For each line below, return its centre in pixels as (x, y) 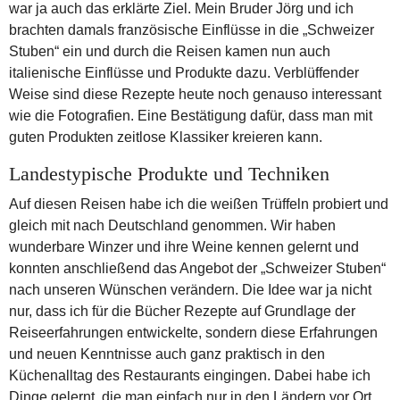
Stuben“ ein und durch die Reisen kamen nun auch (170, 51)
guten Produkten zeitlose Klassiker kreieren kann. (166, 137)
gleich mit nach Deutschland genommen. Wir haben (172, 225)
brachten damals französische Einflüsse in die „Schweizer (192, 29)
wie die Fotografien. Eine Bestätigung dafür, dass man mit (191, 115)
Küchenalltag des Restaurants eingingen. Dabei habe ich (190, 375)
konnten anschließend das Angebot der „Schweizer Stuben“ (197, 268)
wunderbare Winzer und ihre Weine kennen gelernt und (184, 246)
